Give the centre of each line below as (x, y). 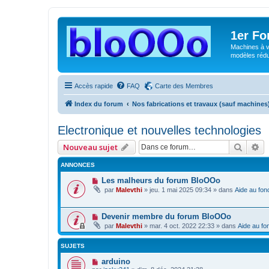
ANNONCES (78, 165)
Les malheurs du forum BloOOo (161, 180)
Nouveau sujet (90, 147)
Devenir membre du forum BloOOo (166, 217)
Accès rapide (94, 86)
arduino (116, 262)
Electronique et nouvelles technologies (159, 130)
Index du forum (99, 104)
